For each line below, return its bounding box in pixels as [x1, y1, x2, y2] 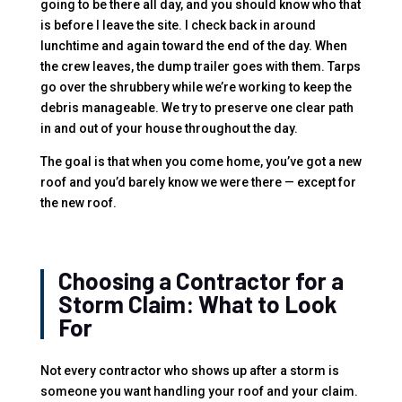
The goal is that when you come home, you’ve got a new [39, 153, 362, 169]
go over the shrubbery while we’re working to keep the [39, 79, 352, 94]
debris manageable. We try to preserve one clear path [39, 100, 354, 115]
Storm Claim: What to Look [57, 289, 337, 318]
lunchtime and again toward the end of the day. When [39, 38, 347, 53]
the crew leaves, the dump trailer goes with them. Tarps [39, 58, 361, 74]
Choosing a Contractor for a [57, 266, 344, 294]
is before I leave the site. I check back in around [39, 17, 316, 32]
